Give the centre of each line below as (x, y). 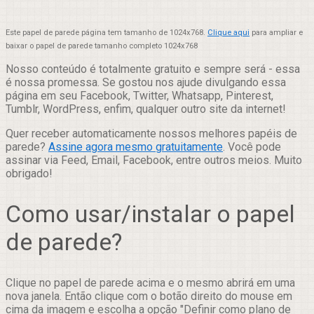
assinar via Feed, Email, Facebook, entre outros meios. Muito (154, 161)
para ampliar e (276, 33)
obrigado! (29, 174)
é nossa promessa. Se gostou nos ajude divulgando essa (146, 83)
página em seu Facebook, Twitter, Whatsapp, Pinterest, (139, 96)
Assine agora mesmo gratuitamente (136, 147)
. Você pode (252, 147)
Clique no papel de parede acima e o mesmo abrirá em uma (150, 282)
